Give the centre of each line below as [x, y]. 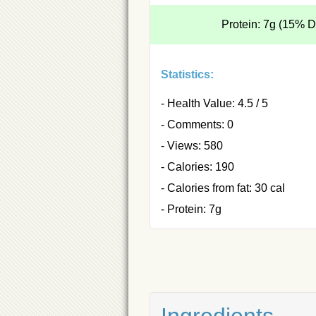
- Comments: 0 [197, 124]
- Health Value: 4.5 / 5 [214, 103]
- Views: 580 [192, 145]
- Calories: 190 [197, 166]
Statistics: [187, 74]
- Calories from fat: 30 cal [223, 188]
